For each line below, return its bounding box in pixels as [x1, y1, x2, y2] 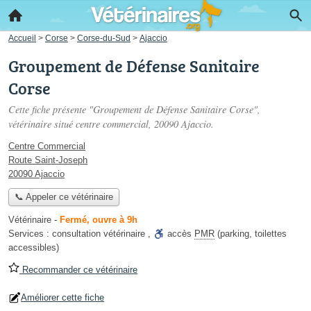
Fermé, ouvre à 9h [60, 215, 137, 226]
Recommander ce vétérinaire [19, 264, 137, 276]
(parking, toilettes [215, 228, 287, 239]
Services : [8, 228, 52, 239]
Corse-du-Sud [77, 33, 131, 42]
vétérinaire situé [8, 117, 76, 131]
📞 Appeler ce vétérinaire [14, 192, 113, 203]
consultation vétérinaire [52, 228, 145, 239]
